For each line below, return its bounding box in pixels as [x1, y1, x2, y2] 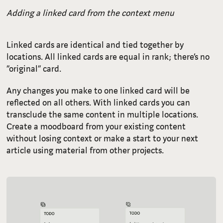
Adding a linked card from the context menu [6, 7, 175, 19]
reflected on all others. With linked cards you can [6, 97, 191, 109]
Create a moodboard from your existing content [6, 120, 186, 132]
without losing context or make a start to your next [6, 132, 199, 144]
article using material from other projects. [6, 144, 164, 156]
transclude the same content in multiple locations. [6, 109, 199, 120]
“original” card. [6, 63, 62, 75]
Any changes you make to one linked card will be [6, 85, 190, 97]
